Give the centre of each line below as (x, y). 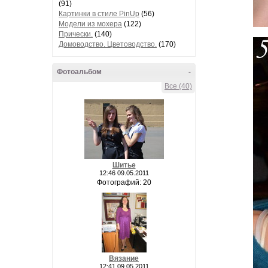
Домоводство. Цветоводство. (108, 44)
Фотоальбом (79, 72)
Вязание (124, 258)
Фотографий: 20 (124, 182)
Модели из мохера (90, 24)
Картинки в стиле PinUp (99, 14)
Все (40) (178, 86)
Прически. (76, 34)
